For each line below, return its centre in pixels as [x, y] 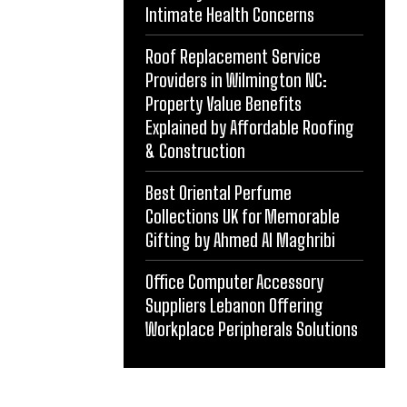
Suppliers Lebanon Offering [234, 306]
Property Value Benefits [223, 104]
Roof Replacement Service [233, 57]
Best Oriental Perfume [218, 193]
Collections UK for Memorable [243, 217]
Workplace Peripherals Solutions [252, 329]
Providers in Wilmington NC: [236, 80]
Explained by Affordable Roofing [250, 128]
